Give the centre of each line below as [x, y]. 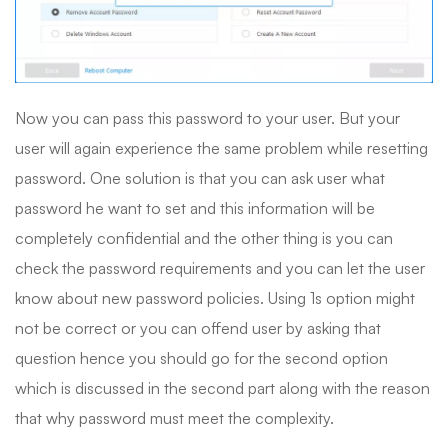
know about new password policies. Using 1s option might [215, 298]
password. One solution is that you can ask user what [200, 178]
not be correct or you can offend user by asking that [198, 328]
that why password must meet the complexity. [174, 418]
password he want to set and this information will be [195, 208]
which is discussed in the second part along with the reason [222, 388]
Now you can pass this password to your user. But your [207, 118]
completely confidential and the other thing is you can [204, 238]
